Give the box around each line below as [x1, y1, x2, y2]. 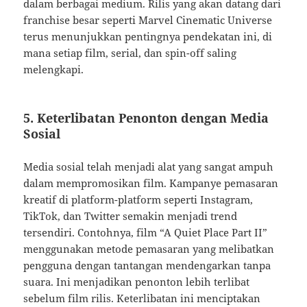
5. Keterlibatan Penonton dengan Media [23, 110, 269, 127]
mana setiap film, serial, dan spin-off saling [23, 46, 237, 60]
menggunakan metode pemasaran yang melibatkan [23, 242, 275, 256]
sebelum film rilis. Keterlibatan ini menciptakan [23, 291, 261, 306]
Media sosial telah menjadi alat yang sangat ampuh [23, 160, 274, 174]
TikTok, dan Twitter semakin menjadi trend [23, 209, 238, 223]
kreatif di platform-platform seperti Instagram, [23, 193, 254, 207]
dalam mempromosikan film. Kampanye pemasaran [23, 176, 279, 191]
